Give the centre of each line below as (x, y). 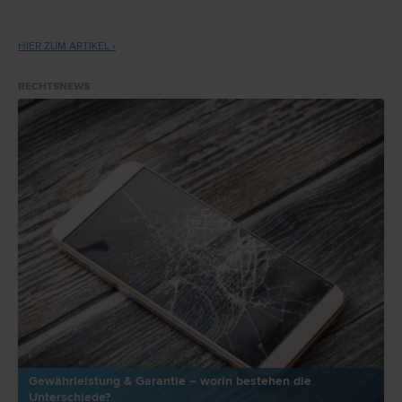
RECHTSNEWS (54, 86)
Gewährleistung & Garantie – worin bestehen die (170, 380)
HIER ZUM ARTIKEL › (67, 46)
